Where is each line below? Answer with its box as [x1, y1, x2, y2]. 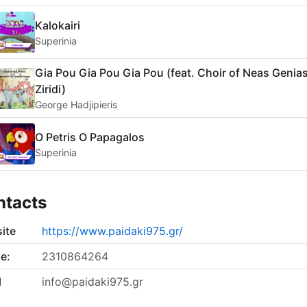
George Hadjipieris [35, 99, 117, 111]
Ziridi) [35, 82, 66, 97]
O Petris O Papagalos [35, 130, 145, 144]
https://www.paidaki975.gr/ [42, 224, 183, 238]
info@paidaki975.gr [42, 275, 143, 289]
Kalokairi [35, 18, 80, 32]
